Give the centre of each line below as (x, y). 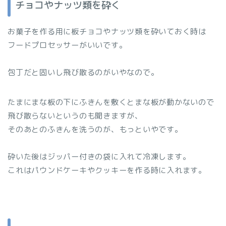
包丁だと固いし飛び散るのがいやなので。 (83, 73)
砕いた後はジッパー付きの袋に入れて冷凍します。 (99, 157)
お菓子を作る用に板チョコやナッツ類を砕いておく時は (107, 32)
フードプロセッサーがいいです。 (67, 45)
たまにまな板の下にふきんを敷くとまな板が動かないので (111, 102)
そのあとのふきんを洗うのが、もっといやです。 (95, 130)
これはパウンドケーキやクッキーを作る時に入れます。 (107, 171)
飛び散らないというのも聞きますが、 (75, 116)
